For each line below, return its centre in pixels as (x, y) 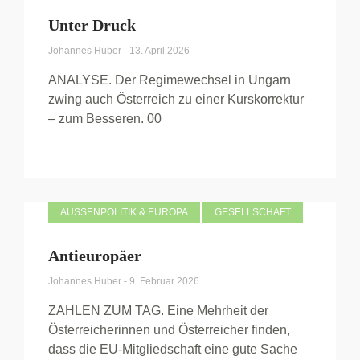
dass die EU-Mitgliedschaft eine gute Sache (173, 349)
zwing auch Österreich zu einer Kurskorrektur (176, 99)
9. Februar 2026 (164, 281)
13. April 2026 (160, 51)
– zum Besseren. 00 (105, 119)
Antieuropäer (95, 256)
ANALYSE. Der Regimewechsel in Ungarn (170, 80)
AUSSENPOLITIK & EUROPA (121, 212)
